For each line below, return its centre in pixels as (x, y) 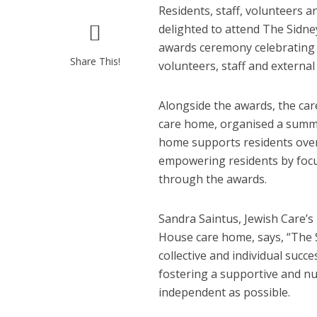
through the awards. (212, 179)
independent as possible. (224, 292)
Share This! (95, 61)
